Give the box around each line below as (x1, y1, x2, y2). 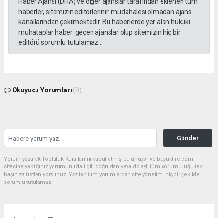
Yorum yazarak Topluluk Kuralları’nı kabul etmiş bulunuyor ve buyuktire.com (4, 155, 193, 162)
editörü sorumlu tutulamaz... (18, 38, 103, 46)
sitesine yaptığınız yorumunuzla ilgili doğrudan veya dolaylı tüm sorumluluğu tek (4, 163, 202, 170)
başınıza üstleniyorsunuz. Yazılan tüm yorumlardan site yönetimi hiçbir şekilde (4, 171, 200, 178)
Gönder (177, 134, 199, 142)
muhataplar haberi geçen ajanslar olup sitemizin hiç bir (18, 28, 181, 36)
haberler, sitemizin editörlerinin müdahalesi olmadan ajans (18, 7, 192, 16)
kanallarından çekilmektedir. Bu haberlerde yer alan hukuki (18, 18, 190, 26)
